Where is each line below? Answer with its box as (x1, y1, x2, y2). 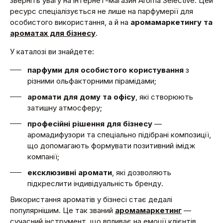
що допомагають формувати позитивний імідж (27, 140, 195, 150)
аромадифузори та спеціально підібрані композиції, (27, 129, 211, 139)
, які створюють (135, 92, 193, 102)
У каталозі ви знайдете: (10, 46, 94, 56)
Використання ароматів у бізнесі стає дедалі (10, 194, 172, 204)
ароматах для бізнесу (10, 28, 96, 38)
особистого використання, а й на (10, 17, 130, 27)
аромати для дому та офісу (27, 92, 135, 102)
